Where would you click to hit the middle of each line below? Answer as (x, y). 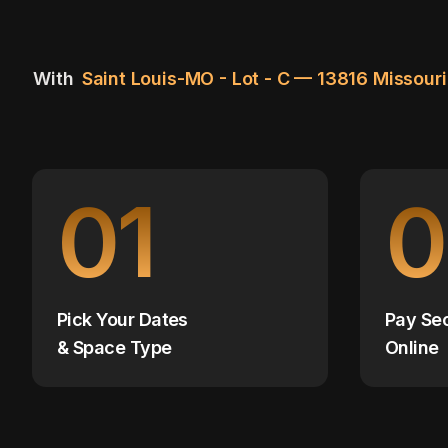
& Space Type (114, 348)
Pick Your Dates (122, 320)
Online (412, 348)
